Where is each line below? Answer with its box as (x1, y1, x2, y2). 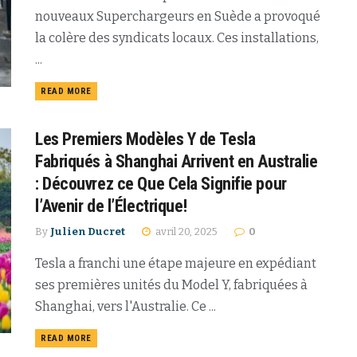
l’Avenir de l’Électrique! (35, 195, 187, 216)
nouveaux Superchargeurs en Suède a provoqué (35, 8, 320, 24)
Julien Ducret (50, 225, 125, 237)
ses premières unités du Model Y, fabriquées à (35, 277, 308, 292)
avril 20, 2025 (153, 225, 218, 237)
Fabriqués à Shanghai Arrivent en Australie (35, 151, 318, 171)
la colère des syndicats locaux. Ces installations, (35, 29, 319, 45)
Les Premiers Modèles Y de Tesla (35, 128, 256, 149)
